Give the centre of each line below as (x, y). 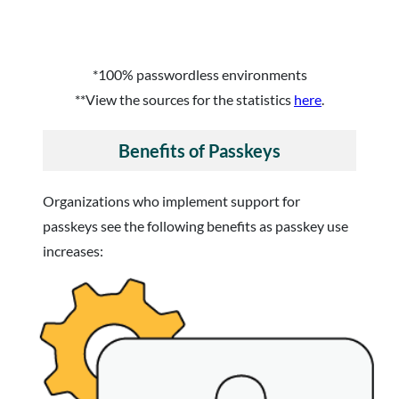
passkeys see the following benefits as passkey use (195, 226)
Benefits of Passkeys (199, 151)
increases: (73, 251)
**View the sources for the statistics (184, 100)
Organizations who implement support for (171, 201)
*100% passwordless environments (199, 75)
